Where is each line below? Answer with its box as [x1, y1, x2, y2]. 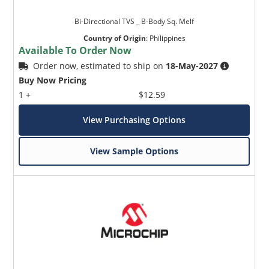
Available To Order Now [19, 43, 132, 57]
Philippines [149, 32, 186, 43]
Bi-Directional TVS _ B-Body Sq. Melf [74, 16, 195, 26]
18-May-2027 [166, 59, 219, 71]
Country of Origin [83, 32, 146, 43]
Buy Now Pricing [19, 74, 87, 86]
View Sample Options [90, 145, 179, 157]
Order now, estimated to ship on [33, 59, 166, 71]
